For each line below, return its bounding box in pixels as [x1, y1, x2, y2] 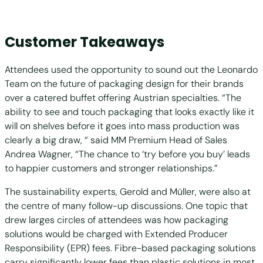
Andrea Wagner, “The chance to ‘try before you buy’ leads [5, 148, 250, 161]
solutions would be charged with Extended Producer [5, 228, 228, 241]
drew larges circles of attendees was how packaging [5, 214, 228, 227]
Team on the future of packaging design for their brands [5, 77, 244, 90]
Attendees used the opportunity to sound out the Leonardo [5, 63, 258, 76]
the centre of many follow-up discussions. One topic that [5, 200, 248, 213]
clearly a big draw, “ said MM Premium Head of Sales [5, 134, 227, 147]
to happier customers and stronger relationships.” [5, 162, 218, 175]
